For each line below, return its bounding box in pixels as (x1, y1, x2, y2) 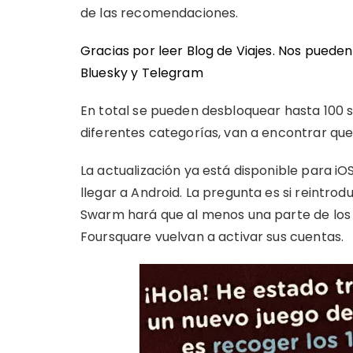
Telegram (141, 64, 203, 82)
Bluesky (80, 64, 128, 82)
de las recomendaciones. (80, 4, 239, 22)
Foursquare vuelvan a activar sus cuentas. (80, 228, 344, 246)
